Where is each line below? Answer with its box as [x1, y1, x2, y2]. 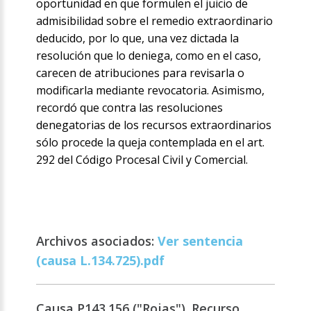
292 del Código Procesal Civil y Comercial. [36, 152, 249, 168]
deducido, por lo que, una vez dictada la [36, 31, 239, 47]
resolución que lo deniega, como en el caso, [36, 48, 262, 64]
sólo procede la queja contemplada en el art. [36, 135, 265, 151]
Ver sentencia [158, 233, 244, 250]
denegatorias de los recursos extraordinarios [36, 117, 272, 133]
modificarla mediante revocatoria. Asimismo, [36, 83, 265, 99]
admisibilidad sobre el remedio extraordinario [36, 13, 274, 29]
